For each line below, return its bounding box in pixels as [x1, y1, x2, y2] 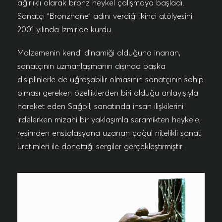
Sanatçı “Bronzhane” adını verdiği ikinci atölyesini [17, 11, 192, 21]
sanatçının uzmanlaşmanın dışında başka [17, 61, 166, 71]
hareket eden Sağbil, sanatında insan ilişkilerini [17, 101, 183, 111]
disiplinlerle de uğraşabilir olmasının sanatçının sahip [17, 74, 204, 84]
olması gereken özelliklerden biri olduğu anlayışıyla [17, 88, 198, 98]
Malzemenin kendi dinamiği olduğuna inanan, [17, 48, 180, 57]
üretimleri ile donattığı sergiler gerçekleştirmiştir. [17, 141, 184, 151]
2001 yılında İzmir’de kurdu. [17, 24, 113, 34]
